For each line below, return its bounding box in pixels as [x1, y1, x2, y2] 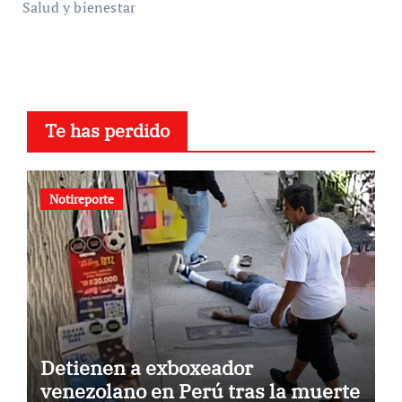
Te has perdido [44, 118, 170, 144]
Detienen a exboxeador [39, 354, 253, 381]
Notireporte [48, 190, 114, 208]
